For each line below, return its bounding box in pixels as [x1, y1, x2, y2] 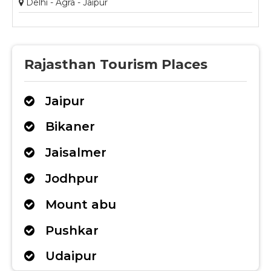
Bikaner [34, 119, 95, 134]
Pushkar [34, 223, 99, 238]
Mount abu [34, 197, 116, 212]
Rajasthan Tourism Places [24, 56, 207, 73]
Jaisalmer [34, 145, 106, 160]
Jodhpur [34, 171, 99, 186]
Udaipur [34, 249, 97, 264]
